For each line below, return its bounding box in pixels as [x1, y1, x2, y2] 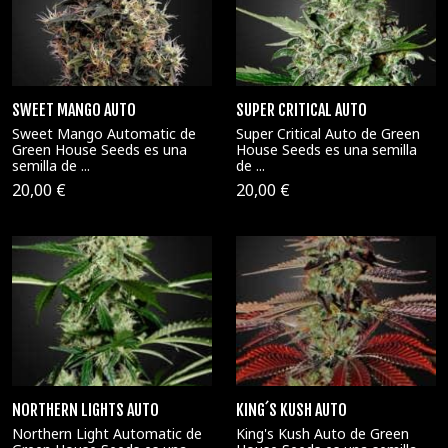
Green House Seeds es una [12, 139, 187, 159]
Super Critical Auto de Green [236, 123, 420, 143]
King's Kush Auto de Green [236, 424, 409, 443]
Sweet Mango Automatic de [12, 123, 196, 143]
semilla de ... [12, 155, 90, 175]
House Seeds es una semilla [236, 139, 417, 159]
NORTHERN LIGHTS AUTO [12, 400, 159, 420]
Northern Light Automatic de [12, 424, 202, 443]
